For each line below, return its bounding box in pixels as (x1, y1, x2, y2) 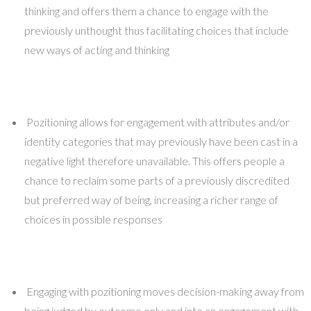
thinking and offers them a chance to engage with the (24, 4, 269, 18)
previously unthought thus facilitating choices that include (24, 24, 289, 37)
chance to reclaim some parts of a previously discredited (24, 174, 290, 187)
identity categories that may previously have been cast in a (24, 135, 299, 149)
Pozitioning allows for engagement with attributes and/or (24, 115, 290, 129)
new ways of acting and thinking (24, 43, 170, 57)
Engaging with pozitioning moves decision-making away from (24, 285, 305, 299)
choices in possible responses (24, 212, 163, 226)
